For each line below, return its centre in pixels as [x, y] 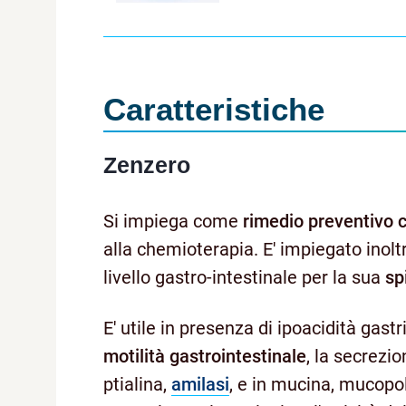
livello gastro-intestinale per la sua [244, 277]
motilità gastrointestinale [205, 356]
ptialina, [137, 384]
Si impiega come [173, 221]
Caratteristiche [214, 109]
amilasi [200, 384]
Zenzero [147, 164]
